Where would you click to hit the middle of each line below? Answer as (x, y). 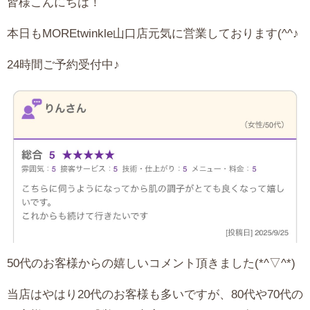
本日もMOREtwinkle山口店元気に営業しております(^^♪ (153, 34)
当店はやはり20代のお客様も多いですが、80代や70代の (155, 295)
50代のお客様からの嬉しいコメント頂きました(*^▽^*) (151, 264)
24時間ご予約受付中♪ (63, 65)
